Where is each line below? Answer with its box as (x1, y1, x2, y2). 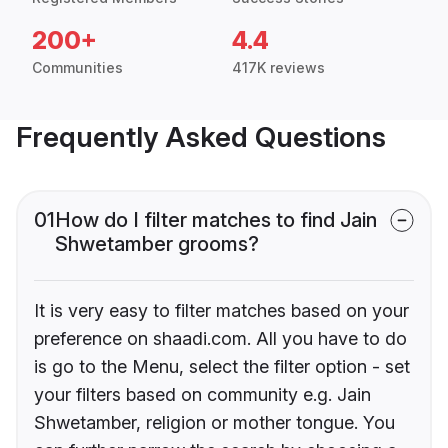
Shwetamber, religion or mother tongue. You (34, 412, 395, 434)
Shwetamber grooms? (55, 232, 259, 257)
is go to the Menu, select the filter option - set (34, 356, 410, 378)
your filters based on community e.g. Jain (34, 384, 371, 406)
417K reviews (232, 59, 325, 77)
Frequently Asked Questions (16, 120, 386, 155)
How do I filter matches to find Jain (55, 208, 377, 233)
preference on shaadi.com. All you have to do (34, 328, 407, 350)
